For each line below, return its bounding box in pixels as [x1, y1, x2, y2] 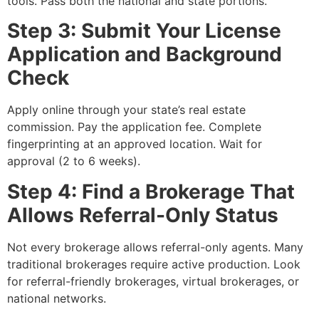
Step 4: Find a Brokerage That [7, 179, 295, 204]
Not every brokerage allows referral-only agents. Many [7, 239, 303, 254]
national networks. [7, 291, 106, 305]
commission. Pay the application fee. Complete [7, 120, 261, 135]
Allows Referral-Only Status [7, 202, 278, 227]
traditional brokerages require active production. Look [7, 256, 300, 271]
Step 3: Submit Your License [7, 19, 281, 43]
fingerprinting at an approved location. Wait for [7, 137, 262, 152]
